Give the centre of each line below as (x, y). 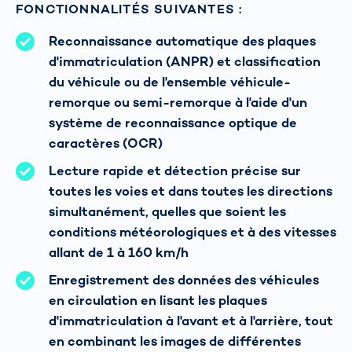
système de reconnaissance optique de (173, 123)
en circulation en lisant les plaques (158, 301)
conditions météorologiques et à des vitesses (192, 233)
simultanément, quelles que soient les (167, 212)
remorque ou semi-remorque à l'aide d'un (178, 103)
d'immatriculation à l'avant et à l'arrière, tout (191, 321)
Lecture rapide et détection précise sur (175, 171)
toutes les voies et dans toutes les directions (191, 192)
